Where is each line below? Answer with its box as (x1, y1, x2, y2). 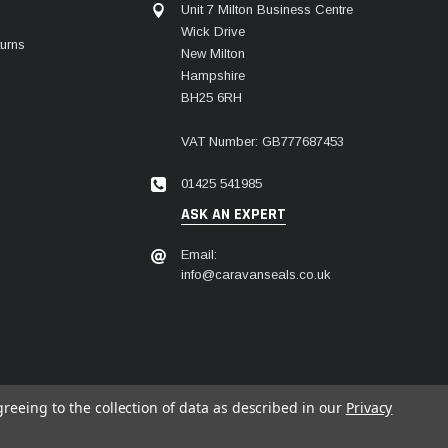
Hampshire (181, 68, 245, 84)
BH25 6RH (181, 90, 242, 106)
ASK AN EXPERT (181, 204, 286, 226)
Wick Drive (181, 24, 245, 40)
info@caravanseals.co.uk (181, 267, 331, 283)
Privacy (345, 398, 393, 417)
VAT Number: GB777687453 (181, 134, 344, 150)
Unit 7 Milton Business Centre (181, 2, 353, 18)
